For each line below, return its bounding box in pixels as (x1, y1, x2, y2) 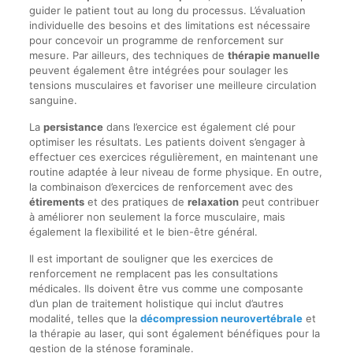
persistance (43, 121, 103, 134)
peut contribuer (238, 195, 319, 209)
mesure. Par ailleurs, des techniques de (28, 49, 228, 62)
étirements (28, 195, 84, 209)
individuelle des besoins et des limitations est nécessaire (28, 19, 310, 32)
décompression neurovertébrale (139, 312, 303, 325)
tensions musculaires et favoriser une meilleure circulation (28, 79, 317, 92)
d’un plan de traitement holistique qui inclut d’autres (28, 297, 284, 310)
